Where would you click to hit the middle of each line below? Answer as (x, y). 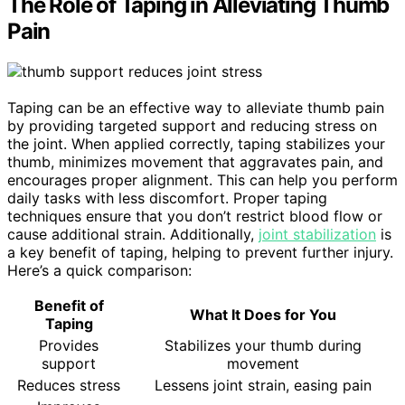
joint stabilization (317, 234)
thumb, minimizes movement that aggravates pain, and (195, 161)
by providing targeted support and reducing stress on (192, 125)
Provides (69, 345)
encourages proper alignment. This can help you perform (202, 179)
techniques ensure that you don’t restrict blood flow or (195, 216)
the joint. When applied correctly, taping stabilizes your (196, 143)
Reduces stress (69, 385)
